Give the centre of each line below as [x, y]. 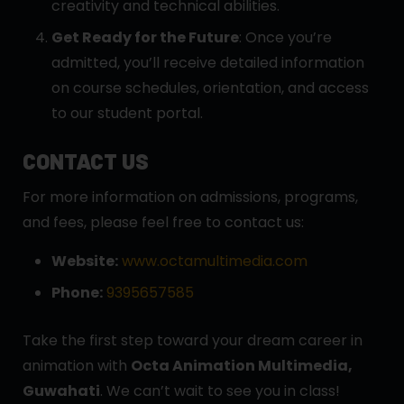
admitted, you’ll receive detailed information [208, 62]
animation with [77, 365]
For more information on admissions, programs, [190, 197]
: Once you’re [285, 37]
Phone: [77, 292]
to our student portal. [127, 113]
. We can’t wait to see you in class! [220, 390]
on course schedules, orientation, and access [210, 87]
